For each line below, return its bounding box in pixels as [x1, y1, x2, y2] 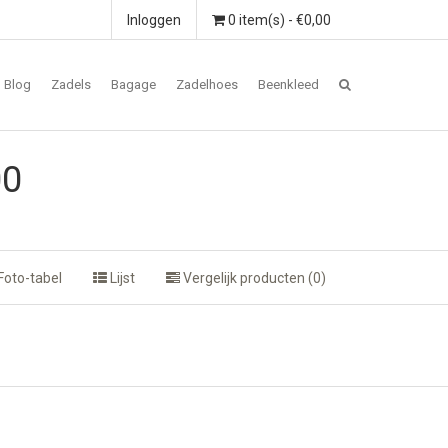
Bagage [111, 77, 156, 92]
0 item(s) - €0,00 [225, 12, 331, 28]
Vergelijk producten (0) [180, 269, 326, 286]
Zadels [51, 77, 91, 92]
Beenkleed [258, 77, 319, 92]
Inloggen [127, 12, 181, 28]
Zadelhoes [176, 77, 238, 92]
